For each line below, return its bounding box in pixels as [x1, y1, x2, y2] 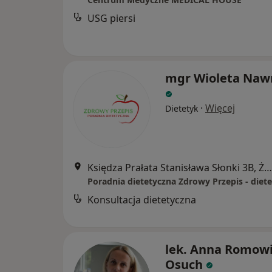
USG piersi [87, 12, 135, 25]
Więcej [205, 101, 235, 115]
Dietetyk [165, 103, 198, 114]
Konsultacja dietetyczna [87, 193, 196, 206]
